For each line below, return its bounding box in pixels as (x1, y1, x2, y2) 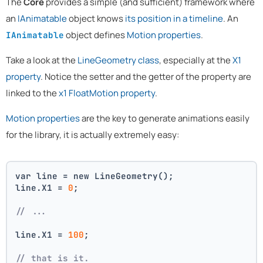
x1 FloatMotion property (59, 86, 155, 99)
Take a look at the (6, 53, 77, 66)
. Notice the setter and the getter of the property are (41, 70, 251, 83)
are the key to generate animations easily (80, 112, 249, 124)
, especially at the (159, 53, 232, 66)
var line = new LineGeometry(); (15, 170, 174, 182)
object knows (67, 12, 125, 25)
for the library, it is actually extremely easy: (6, 128, 179, 141)
